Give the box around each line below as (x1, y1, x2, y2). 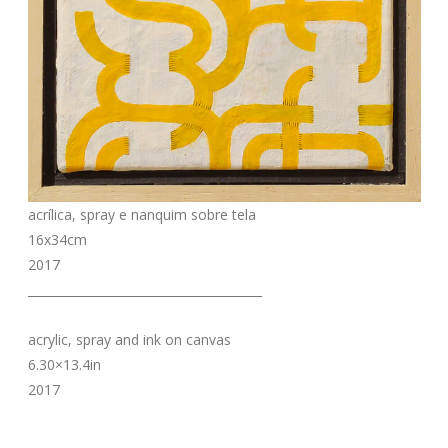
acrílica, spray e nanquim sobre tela (27, 204, 256, 224)
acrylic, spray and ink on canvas (27, 329, 231, 349)
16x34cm (27, 229, 87, 249)
